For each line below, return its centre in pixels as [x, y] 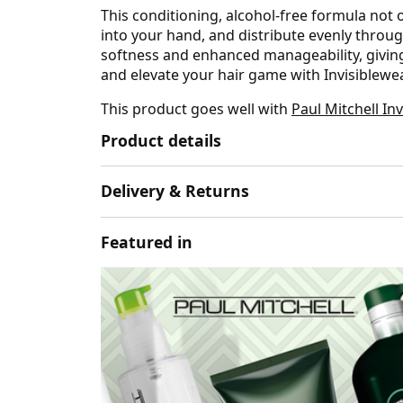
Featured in [147, 242]
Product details [161, 141]
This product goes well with [196, 109]
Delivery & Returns [175, 191]
